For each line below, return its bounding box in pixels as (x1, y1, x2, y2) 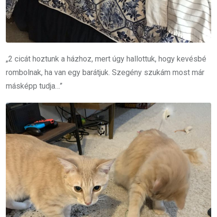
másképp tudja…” (6, 81, 62, 91)
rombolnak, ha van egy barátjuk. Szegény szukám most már (6, 68, 204, 77)
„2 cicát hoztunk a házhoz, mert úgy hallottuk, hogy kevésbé (6, 54, 206, 64)
